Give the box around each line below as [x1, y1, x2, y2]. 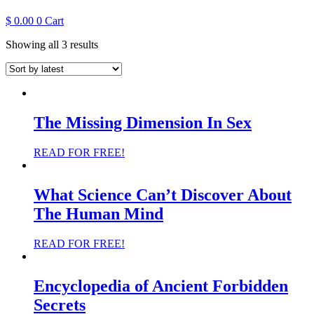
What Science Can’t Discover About [34, 185, 292, 204]
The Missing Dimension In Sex [34, 113, 252, 132]
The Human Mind [34, 204, 163, 223]
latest [97, 63, 120, 75]
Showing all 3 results [6, 39, 98, 50]
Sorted [97, 38, 126, 50]
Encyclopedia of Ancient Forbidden [34, 276, 288, 295]
